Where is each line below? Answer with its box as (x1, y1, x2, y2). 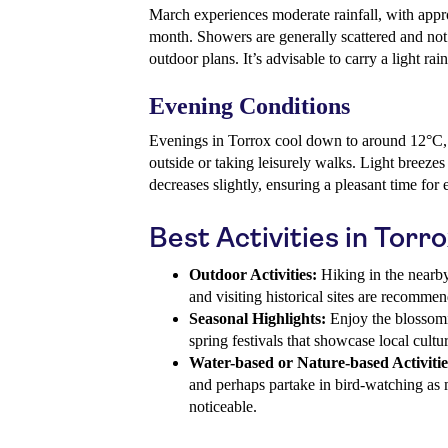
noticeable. (189, 398, 257, 416)
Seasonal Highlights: (189, 310, 326, 328)
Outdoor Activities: (189, 266, 317, 284)
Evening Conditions (149, 93, 350, 120)
